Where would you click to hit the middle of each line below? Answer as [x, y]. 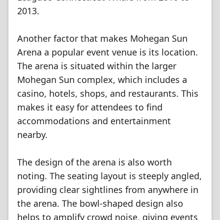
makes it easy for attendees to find [90, 107]
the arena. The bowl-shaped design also [100, 203]
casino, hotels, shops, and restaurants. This [108, 93]
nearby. [32, 135]
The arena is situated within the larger [97, 66]
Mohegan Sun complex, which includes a [102, 80]
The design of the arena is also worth [95, 162]
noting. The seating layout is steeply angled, [110, 176]
